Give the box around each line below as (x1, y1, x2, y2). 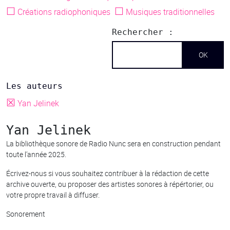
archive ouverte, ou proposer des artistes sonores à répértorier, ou (6, 179, 214, 189)
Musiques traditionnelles (124, 6, 217, 17)
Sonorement (6, 208, 45, 219)
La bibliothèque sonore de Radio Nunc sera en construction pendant (6, 138, 221, 148)
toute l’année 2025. (6, 149, 66, 159)
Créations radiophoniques (15, 6, 112, 17)
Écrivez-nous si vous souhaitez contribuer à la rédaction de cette (6, 168, 209, 178)
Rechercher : (111, 27, 174, 37)
